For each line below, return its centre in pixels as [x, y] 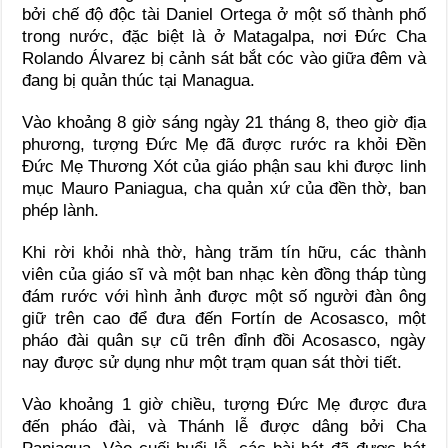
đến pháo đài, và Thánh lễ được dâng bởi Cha [224, 426]
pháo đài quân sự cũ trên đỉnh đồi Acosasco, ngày [224, 340]
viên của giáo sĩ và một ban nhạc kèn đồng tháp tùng [224, 274]
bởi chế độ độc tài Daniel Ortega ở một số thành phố [224, 14]
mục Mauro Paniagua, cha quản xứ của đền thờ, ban [224, 188]
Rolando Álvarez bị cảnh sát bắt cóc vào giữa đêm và [224, 58]
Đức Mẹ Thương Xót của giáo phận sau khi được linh [224, 166]
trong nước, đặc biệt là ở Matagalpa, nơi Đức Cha [224, 36]
